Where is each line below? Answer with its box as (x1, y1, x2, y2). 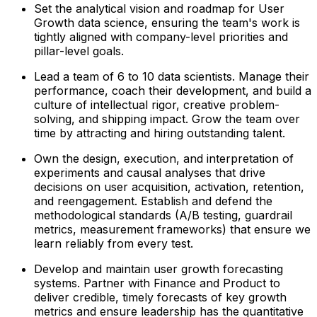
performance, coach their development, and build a (34, 83, 311, 98)
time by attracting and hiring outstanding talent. (34, 125, 285, 140)
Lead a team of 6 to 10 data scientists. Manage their (34, 69, 309, 83)
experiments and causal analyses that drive (34, 165, 265, 180)
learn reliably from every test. (34, 236, 193, 250)
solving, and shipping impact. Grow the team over (34, 111, 300, 126)
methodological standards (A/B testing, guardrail (34, 207, 292, 222)
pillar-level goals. (34, 43, 124, 58)
